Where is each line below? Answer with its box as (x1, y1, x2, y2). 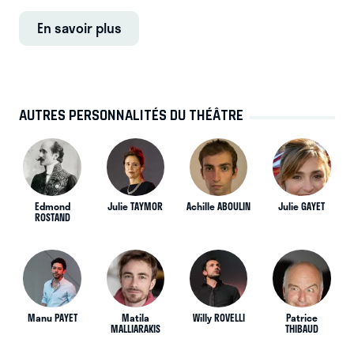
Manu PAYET (27, 311, 77, 326)
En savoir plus (36, 17, 122, 38)
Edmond (34, 199, 70, 214)
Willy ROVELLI (192, 311, 245, 326)
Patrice (285, 311, 318, 326)
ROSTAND (34, 210, 70, 225)
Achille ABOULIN (186, 199, 251, 214)
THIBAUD (284, 322, 318, 337)
